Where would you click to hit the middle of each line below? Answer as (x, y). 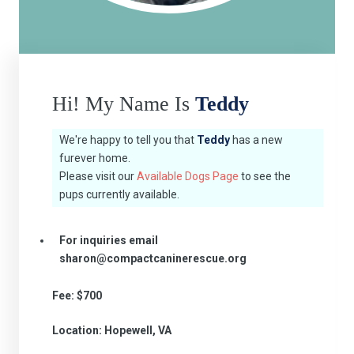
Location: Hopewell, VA (111, 330)
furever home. (95, 158)
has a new (257, 140)
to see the (265, 177)
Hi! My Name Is (123, 104)
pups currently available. (120, 195)
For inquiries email (109, 241)
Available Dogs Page (188, 177)
